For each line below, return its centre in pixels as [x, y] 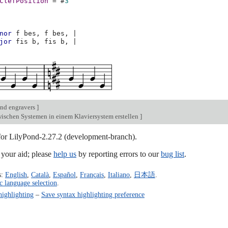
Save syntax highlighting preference [93, 194]
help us [65, 154]
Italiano [119, 174]
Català [40, 174]
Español [64, 174]
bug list [173, 154]
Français [92, 174]
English [16, 174]
